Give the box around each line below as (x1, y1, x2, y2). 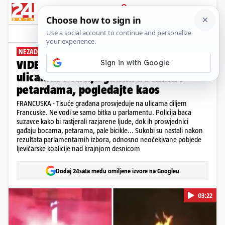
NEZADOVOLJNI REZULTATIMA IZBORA (19, 48, 131, 56)
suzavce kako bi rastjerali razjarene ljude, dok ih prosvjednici (17, 117, 188, 126)
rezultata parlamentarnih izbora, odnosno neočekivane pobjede (17, 135, 201, 144)
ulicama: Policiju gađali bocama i (17, 70, 183, 84)
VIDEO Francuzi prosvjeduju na (17, 58, 169, 71)
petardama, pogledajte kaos (17, 83, 160, 96)
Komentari (171, 29, 201, 37)
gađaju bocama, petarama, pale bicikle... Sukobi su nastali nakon (17, 126, 203, 135)
